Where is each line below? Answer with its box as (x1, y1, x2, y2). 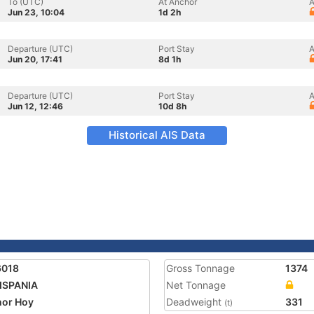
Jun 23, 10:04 (8, 7, 64, 18)
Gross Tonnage (166, 262, 235, 274)
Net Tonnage (166, 279, 226, 291)
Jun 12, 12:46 (8, 101, 63, 111)
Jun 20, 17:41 (8, 54, 62, 64)
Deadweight (166, 296, 224, 308)
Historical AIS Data (109, 128, 205, 142)
